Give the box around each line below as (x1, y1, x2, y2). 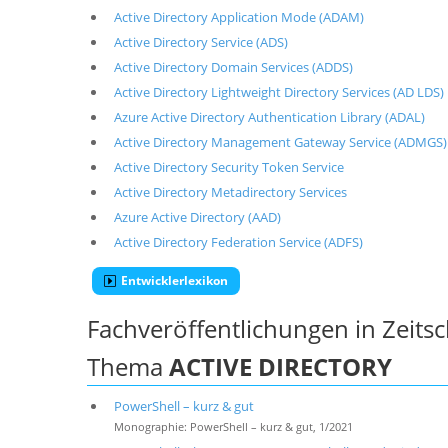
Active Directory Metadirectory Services (113, 183, 347, 201)
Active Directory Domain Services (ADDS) (113, 58, 353, 76)
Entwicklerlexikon (121, 272, 228, 289)
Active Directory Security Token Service (113, 158, 344, 176)
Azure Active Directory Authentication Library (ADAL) (113, 108, 425, 126)
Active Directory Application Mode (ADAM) (113, 8, 364, 26)
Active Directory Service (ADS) (113, 33, 288, 51)
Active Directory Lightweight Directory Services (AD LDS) (113, 83, 444, 101)
